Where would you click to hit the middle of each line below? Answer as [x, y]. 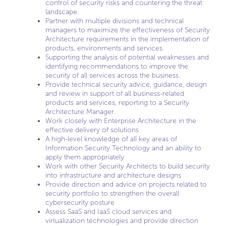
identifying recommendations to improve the [117, 66]
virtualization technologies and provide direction [122, 221]
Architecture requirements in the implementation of [127, 39]
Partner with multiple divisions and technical [115, 21]
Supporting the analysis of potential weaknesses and [127, 57]
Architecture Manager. [80, 112]
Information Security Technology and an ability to [123, 148]
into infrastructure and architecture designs [113, 175]
